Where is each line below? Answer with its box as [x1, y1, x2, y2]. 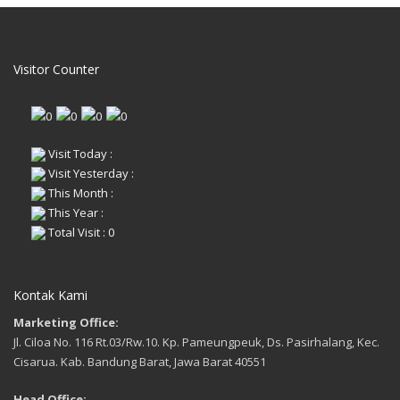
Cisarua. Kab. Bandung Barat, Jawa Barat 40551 [13, 353, 266, 370]
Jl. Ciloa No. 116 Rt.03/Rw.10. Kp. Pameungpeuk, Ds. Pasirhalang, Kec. [13, 333, 379, 350]
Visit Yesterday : [46, 164, 134, 181]
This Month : [46, 184, 113, 201]
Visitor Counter [13, 61, 99, 78]
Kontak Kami [13, 286, 87, 304]
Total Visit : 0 [46, 223, 114, 240]
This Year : [46, 204, 104, 221]
